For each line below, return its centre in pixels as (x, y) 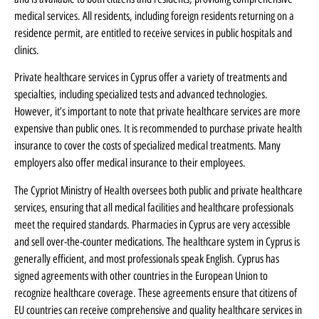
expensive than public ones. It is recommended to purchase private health (158, 129)
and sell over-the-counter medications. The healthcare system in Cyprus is (157, 241)
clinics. (27, 50)
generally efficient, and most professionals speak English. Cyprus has (147, 258)
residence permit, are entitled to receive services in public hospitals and (153, 33)
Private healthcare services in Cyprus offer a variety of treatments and (151, 78)
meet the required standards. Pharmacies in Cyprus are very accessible (152, 224)
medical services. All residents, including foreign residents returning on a (154, 16)
